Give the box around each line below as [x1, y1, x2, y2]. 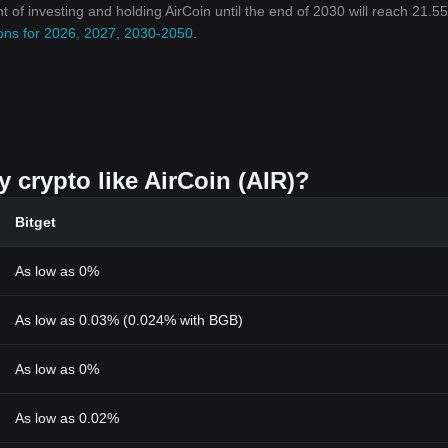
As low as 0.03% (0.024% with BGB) [15, 312, 243, 328]
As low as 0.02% [15, 410, 119, 426]
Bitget [15, 214, 56, 230]
